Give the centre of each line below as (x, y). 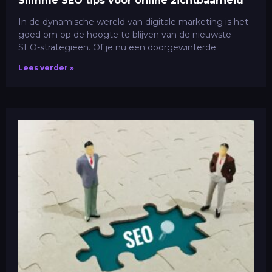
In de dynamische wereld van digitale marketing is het (133, 22)
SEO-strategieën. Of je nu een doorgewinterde (117, 47)
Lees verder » (46, 67)
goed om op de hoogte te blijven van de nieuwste (125, 34)
